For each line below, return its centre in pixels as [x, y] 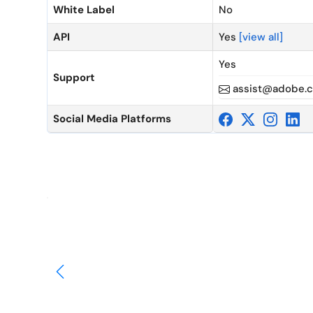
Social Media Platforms [112, 119]
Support [74, 78]
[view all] [261, 37]
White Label [84, 10]
